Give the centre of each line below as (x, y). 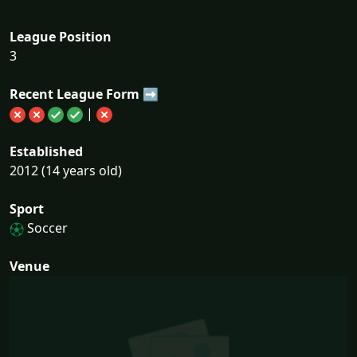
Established (46, 151)
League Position (61, 37)
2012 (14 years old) (66, 171)
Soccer (46, 228)
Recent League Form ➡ (84, 94)
